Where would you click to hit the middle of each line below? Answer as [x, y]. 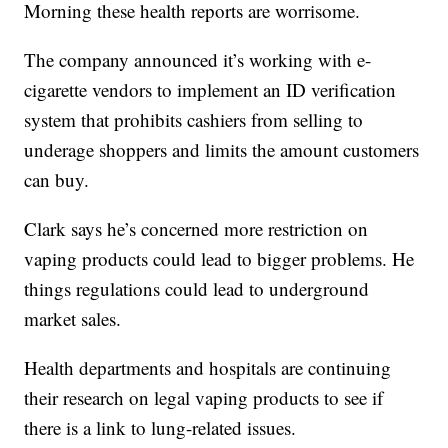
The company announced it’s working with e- [198, 60]
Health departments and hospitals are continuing [208, 368]
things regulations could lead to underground [197, 289]
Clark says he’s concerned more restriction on [196, 229]
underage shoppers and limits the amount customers [222, 150]
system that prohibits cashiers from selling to [194, 120]
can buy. [57, 180]
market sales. [73, 319]
